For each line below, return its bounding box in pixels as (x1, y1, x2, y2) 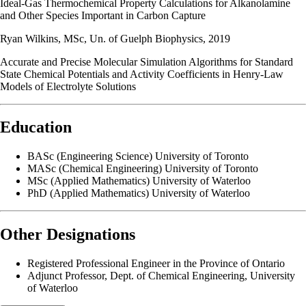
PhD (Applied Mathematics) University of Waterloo (27, 187, 250, 199)
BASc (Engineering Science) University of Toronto (27, 150, 249, 163)
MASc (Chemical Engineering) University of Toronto (27, 163, 258, 175)
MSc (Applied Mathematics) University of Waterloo (27, 175, 251, 187)
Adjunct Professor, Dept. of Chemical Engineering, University (27, 270, 295, 282)
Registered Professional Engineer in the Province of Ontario (27, 258, 285, 270)
